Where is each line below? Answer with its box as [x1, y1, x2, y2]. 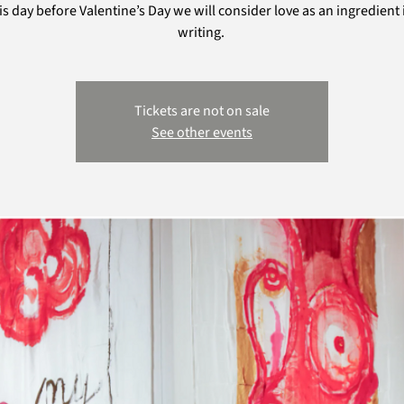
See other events [151, 123, 252, 142]
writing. [177, 23, 227, 42]
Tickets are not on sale [134, 101, 270, 121]
